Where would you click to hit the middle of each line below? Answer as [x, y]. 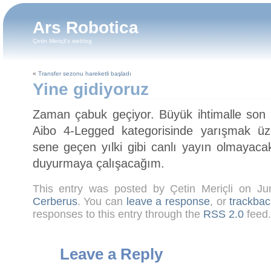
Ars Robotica [86, 28]
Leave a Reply [112, 254]
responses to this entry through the [118, 214]
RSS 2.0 [223, 214]
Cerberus [55, 201]
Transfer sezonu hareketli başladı [84, 73]
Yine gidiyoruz [90, 89]
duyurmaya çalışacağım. [98, 163]
